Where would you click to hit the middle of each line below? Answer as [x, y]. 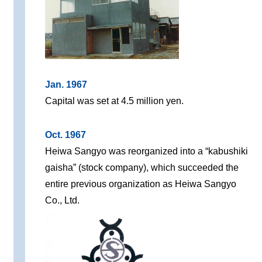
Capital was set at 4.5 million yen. [115, 101]
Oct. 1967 [66, 135]
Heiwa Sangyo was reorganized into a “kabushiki [147, 151]
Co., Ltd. [63, 201]
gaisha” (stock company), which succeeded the [142, 168]
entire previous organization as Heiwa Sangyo [141, 184]
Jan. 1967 [66, 85]
